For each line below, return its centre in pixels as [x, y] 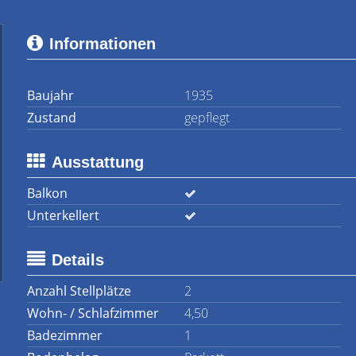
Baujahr [50, 95]
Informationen [103, 44]
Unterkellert [63, 215]
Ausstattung [98, 162]
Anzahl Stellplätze [79, 291]
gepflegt [207, 118]
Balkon [47, 193]
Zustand [52, 118]
